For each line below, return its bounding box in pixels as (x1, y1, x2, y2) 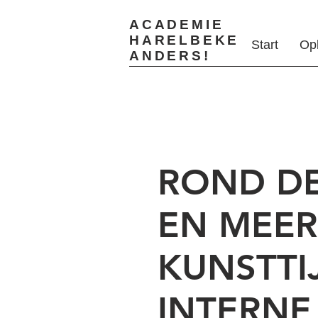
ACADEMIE (129, 17, 224, 32)
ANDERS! (129, 48, 211, 63)
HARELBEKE (129, 33, 240, 48)
